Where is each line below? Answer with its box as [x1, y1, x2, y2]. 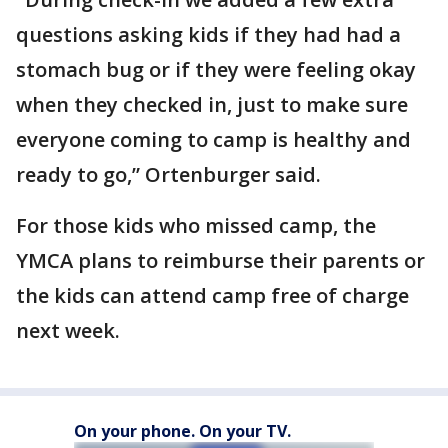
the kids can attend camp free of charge [16, 282, 409, 309]
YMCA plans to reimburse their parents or [16, 247, 425, 274]
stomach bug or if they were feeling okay [16, 56, 416, 83]
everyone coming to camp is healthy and [16, 126, 411, 153]
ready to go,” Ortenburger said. [16, 161, 321, 188]
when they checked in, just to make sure [16, 91, 408, 118]
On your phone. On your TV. [74, 420, 291, 442]
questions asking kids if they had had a [16, 21, 401, 48]
